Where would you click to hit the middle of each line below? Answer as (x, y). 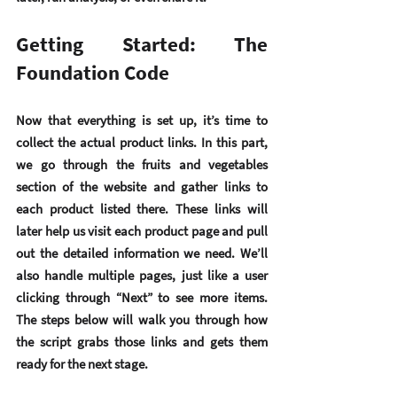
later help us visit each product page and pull (142, 231)
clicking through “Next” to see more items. (142, 298)
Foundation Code (93, 73)
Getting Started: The (142, 44)
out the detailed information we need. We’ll (142, 253)
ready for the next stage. (82, 364)
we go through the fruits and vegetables (142, 165)
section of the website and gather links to (142, 187)
